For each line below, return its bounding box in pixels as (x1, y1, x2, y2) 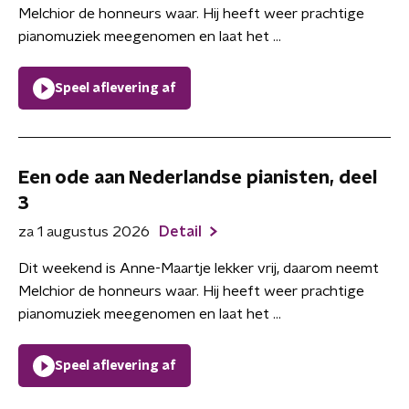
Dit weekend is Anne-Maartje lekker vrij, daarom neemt (18, 261, 379, 276)
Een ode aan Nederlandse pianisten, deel (18, 169, 377, 187)
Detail (159, 225, 205, 239)
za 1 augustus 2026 (18, 225, 150, 239)
